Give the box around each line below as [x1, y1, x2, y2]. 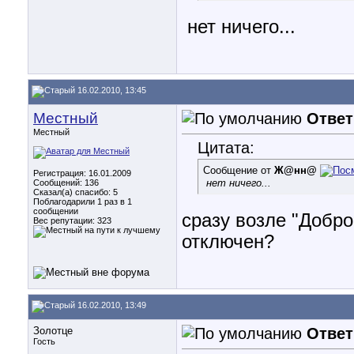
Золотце [33, 325, 73, 337]
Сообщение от [203, 164, 274, 177]
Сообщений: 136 [33, 178, 99, 187]
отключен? [182, 232, 274, 253]
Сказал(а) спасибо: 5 [33, 187, 118, 197]
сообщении [33, 206, 78, 216]
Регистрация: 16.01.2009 [33, 168, 131, 178]
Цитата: [198, 139, 254, 157]
